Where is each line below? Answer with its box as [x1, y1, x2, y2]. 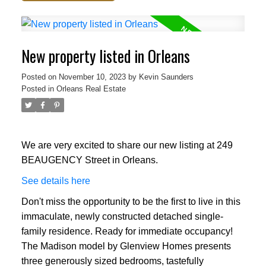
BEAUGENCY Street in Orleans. [21, 155, 158, 166]
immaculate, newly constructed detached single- [21, 211, 223, 222]
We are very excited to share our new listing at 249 [21, 140, 233, 151]
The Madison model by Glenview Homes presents [21, 241, 231, 252]
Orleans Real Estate [56, 84, 126, 93]
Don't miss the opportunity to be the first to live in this [21, 197, 240, 207]
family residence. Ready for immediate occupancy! [21, 226, 233, 237]
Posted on [21, 72, 59, 81]
